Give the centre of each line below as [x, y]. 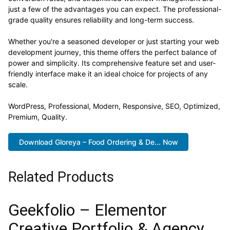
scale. [18, 85]
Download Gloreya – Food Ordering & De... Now [98, 142]
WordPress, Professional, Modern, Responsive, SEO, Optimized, [114, 106]
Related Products [61, 177]
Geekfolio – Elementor [88, 210]
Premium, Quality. [38, 117]
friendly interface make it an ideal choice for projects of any [108, 74]
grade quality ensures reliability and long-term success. [101, 20]
